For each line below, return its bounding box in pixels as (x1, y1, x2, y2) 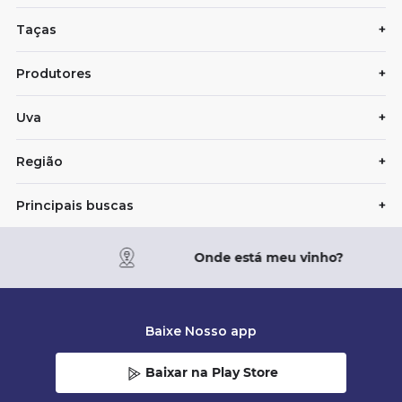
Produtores (16, 66, 92, 82)
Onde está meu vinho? (194, 249, 343, 266)
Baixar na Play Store (145, 364, 278, 380)
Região (16, 153, 63, 170)
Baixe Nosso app (145, 323, 257, 339)
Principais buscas (16, 197, 134, 214)
